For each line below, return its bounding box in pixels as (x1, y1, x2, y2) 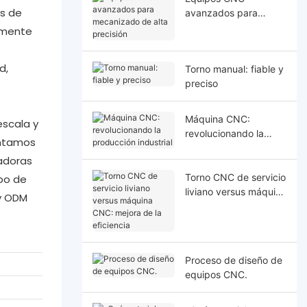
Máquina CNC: (184, 112, 250, 125)
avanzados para (184, 6, 258, 19)
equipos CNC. (184, 268, 247, 280)
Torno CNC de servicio (184, 171, 286, 183)
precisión (184, 35, 225, 47)
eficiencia (184, 214, 228, 226)
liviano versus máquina (184, 185, 286, 197)
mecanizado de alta (184, 21, 273, 33)
